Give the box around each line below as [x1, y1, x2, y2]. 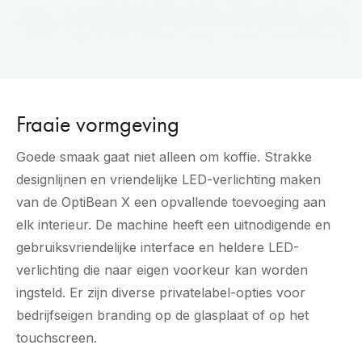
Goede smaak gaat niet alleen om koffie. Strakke [16, 149, 312, 166]
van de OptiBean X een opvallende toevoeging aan [16, 194, 326, 211]
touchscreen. [16, 330, 97, 347]
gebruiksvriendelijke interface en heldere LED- [16, 239, 299, 256]
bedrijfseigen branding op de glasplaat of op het [16, 307, 309, 324]
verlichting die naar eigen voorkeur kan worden [16, 262, 308, 279]
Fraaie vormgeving [16, 110, 179, 139]
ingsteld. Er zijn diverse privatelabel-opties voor [16, 284, 305, 301]
